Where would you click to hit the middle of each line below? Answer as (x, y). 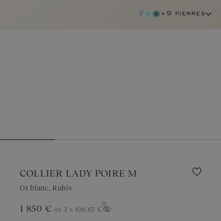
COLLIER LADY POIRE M (79, 173)
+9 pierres (183, 14)
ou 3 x (65, 209)
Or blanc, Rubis (46, 188)
